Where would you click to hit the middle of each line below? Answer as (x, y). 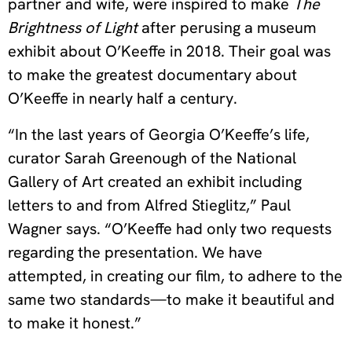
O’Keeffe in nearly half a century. (123, 99)
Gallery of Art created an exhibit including (155, 182)
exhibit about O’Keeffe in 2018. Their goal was (169, 51)
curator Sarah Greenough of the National (152, 158)
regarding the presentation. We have (135, 253)
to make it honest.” (75, 323)
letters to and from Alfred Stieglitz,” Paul (149, 205)
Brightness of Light (75, 28)
